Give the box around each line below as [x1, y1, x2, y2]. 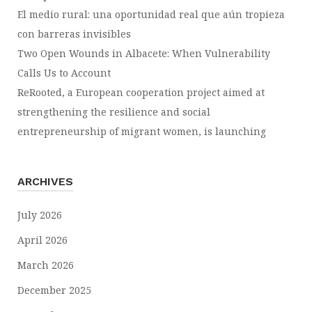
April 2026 [17, 233, 68, 247]
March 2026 [17, 258, 74, 272]
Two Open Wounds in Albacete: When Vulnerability [17, 47, 270, 60]
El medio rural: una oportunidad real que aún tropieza [17, 8, 285, 21]
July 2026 [17, 208, 62, 221]
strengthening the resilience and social [17, 105, 210, 118]
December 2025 [17, 283, 91, 297]
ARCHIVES [17, 175, 73, 188]
